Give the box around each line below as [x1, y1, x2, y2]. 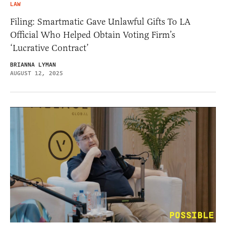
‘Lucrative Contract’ [10, 42, 89, 53]
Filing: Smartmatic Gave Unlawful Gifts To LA [10, 16, 191, 27]
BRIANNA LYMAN [10, 60, 56, 69]
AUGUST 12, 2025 [10, 69, 63, 78]
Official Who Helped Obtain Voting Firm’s [10, 29, 175, 40]
